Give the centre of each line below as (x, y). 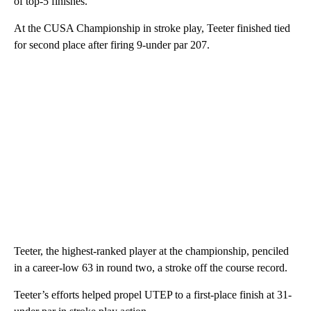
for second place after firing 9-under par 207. (113, 44)
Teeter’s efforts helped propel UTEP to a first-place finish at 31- (153, 294)
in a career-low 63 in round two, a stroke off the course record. (152, 267)
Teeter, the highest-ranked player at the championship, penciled (151, 251)
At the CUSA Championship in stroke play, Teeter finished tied (152, 28)
